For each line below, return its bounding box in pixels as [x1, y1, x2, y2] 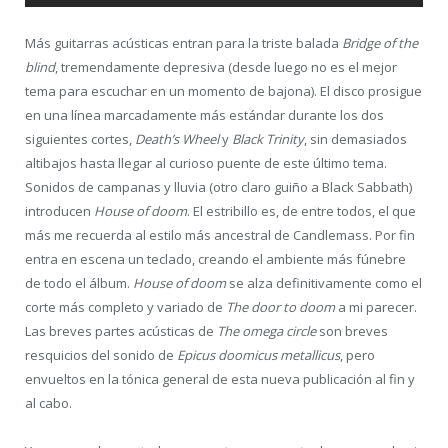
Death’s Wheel [135, 129, 222, 148]
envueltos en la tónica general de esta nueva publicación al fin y [25, 369, 415, 388]
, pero [340, 345, 375, 364]
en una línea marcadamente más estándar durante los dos [25, 105, 384, 124]
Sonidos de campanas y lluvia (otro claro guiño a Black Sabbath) [25, 177, 412, 196]
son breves [319, 321, 388, 340]
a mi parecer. [335, 297, 417, 316]
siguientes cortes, [25, 129, 135, 148]
